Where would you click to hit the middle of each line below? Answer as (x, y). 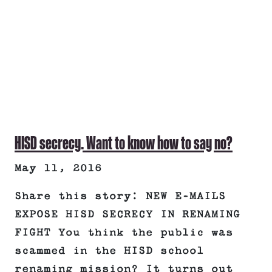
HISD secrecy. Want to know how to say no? (124, 143)
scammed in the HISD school (109, 251)
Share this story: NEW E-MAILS (120, 196)
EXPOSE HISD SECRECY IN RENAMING (127, 215)
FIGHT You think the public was (124, 233)
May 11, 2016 (58, 168)
